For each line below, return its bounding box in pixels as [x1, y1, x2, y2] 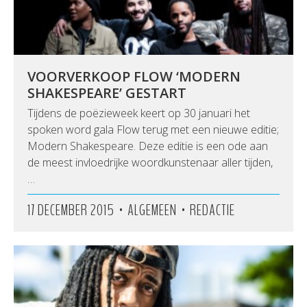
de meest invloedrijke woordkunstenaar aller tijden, [27, 155, 273, 170]
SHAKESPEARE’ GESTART [27, 84, 186, 102]
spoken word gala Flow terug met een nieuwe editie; [27, 122, 279, 137]
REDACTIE [190, 200, 235, 221]
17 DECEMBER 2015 [27, 200, 114, 221]
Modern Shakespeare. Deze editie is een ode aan [27, 138, 268, 153]
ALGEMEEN [127, 200, 177, 221]
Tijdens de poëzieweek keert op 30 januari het [27, 106, 250, 121]
